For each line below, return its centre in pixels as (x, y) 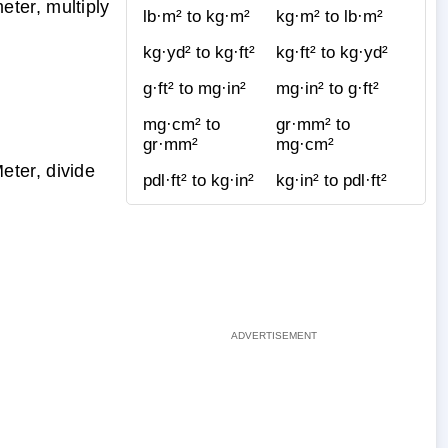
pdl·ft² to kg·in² (198, 180)
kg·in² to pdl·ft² (331, 180)
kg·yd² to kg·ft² (199, 52)
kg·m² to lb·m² (329, 16)
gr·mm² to (313, 124)
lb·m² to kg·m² (196, 16)
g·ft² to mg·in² (194, 88)
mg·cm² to (181, 124)
